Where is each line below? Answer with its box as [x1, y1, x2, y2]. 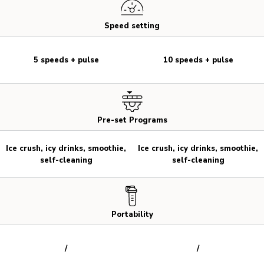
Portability [111, 209, 153, 220]
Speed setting [104, 21, 160, 32]
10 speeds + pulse [163, 54, 233, 65]
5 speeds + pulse [33, 54, 99, 65]
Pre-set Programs [97, 115, 167, 126]
